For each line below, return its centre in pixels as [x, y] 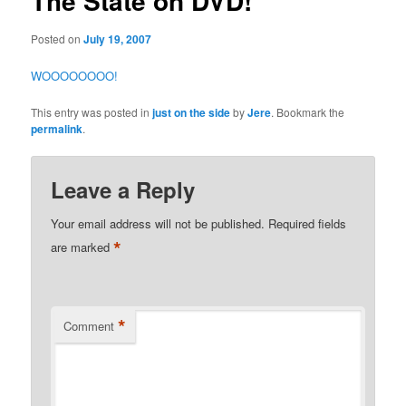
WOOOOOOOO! [75, 75]
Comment [89, 326]
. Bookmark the [308, 111]
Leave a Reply [123, 189]
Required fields [308, 223]
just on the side [192, 112]
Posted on [58, 38]
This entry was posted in [92, 111]
